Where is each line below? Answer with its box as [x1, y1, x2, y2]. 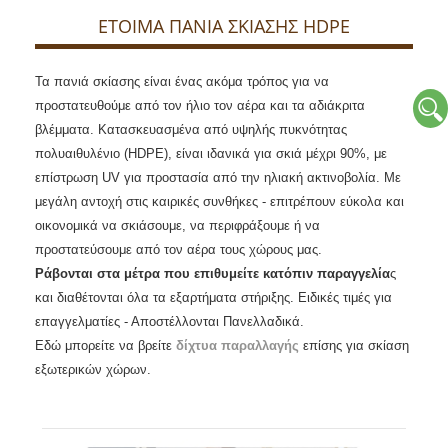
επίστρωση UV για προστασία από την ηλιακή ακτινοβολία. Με [35, 170, 401, 185]
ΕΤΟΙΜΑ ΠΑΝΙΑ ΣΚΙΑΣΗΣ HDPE [98, 14, 350, 38]
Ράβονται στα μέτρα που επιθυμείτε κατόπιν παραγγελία [35, 266, 390, 281]
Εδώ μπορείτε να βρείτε [35, 338, 176, 353]
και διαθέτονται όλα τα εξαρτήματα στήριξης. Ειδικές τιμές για [35, 290, 392, 305]
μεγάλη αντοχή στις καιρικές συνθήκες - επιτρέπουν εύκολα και [35, 194, 404, 209]
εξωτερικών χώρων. [35, 362, 151, 377]
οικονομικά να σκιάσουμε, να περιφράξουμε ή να [35, 218, 320, 233]
